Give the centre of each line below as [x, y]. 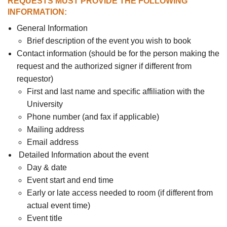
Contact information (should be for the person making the [118, 53]
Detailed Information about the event [82, 155]
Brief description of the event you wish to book [109, 41]
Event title [44, 218]
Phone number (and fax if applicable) [93, 117]
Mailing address [55, 129]
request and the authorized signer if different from [104, 66]
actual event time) [58, 205]
